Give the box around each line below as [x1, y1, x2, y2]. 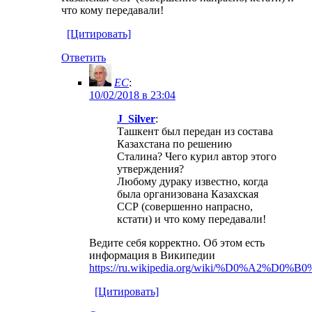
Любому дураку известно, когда [117, 175, 268, 187]
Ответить [61, 51, 106, 63]
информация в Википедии [89, 249, 215, 261]
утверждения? [117, 162, 184, 175]
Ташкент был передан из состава [117, 125, 273, 137]
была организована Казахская [117, 187, 258, 200]
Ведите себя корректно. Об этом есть [89, 236, 265, 249]
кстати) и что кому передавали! [117, 212, 266, 225]
